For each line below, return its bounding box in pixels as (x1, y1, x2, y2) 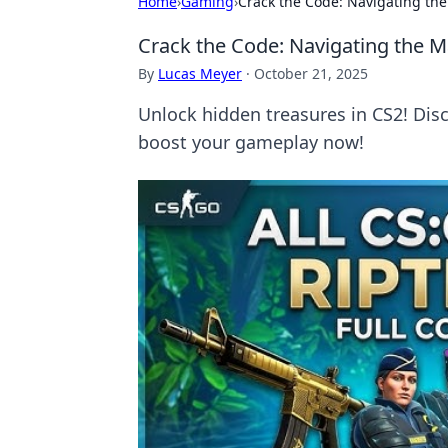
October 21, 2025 (254, 64, 368, 83)
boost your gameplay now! (138, 130, 364, 154)
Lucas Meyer (158, 64, 242, 83)
